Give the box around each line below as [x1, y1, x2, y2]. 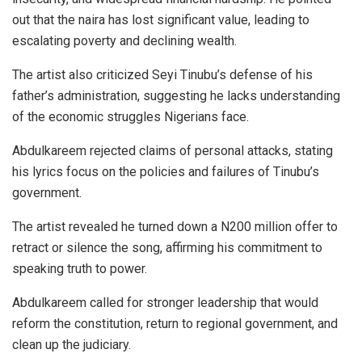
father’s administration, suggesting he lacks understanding [12, 88, 340, 104]
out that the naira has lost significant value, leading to [12, 12, 309, 28]
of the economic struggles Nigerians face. [12, 109, 249, 125]
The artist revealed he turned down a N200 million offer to [12, 219, 338, 235]
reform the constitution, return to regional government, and [12, 316, 338, 332]
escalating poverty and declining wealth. [12, 33, 237, 49]
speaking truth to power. [12, 261, 147, 277]
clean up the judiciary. [12, 337, 131, 353]
